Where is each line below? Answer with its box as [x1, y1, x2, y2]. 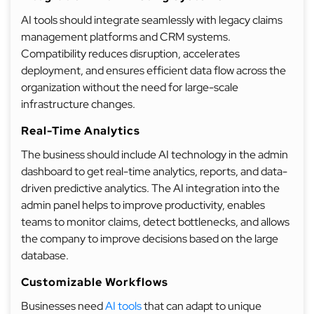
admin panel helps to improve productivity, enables [21, 198, 265, 212]
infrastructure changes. [21, 97, 135, 111]
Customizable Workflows [21, 275, 168, 289]
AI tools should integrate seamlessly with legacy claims [21, 13, 282, 27]
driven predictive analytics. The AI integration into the [21, 181, 280, 196]
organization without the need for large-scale [21, 80, 238, 95]
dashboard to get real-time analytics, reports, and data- [21, 164, 287, 179]
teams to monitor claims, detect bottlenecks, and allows [21, 214, 289, 229]
